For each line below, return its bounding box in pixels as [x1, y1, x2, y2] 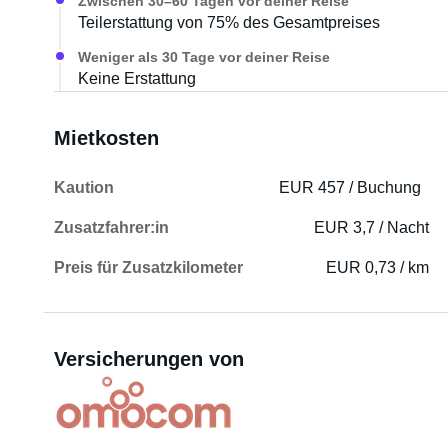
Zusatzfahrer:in [53, 219, 169, 236]
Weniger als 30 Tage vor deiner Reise [77, 49, 330, 65]
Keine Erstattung [77, 70, 196, 87]
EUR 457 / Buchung [279, 179, 422, 196]
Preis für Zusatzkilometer [53, 259, 243, 276]
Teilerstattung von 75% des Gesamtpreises [77, 14, 380, 31]
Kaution [53, 179, 114, 196]
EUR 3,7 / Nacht [314, 219, 430, 236]
